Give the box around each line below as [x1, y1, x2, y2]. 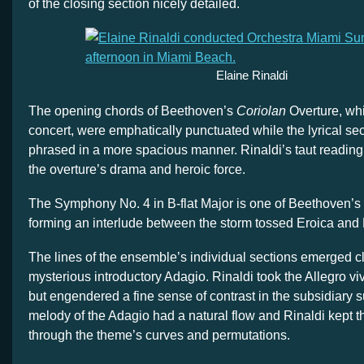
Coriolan [236, 103, 286, 118]
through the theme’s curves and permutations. [28, 327, 290, 342]
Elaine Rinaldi [216, 68, 288, 82]
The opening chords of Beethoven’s [28, 103, 236, 118]
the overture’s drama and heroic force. [28, 162, 245, 176]
